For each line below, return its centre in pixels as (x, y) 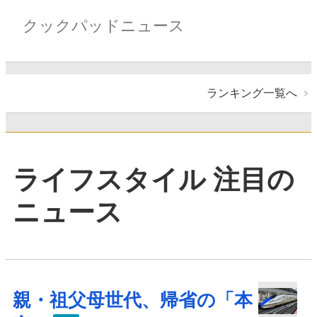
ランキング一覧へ (252, 93)
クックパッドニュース (104, 25)
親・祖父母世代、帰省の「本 (133, 301)
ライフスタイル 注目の (154, 179)
